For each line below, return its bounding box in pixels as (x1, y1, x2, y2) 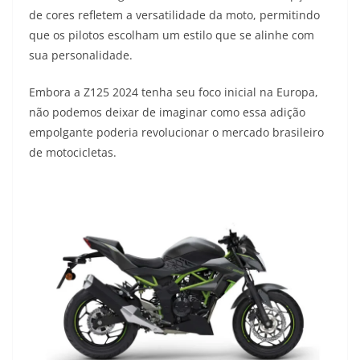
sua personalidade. (29, 47, 133, 63)
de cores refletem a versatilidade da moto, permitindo (29, 7, 320, 23)
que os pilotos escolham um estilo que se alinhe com (29, 27, 314, 43)
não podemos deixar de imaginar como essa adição (29, 104, 305, 121)
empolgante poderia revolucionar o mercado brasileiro (29, 125, 324, 141)
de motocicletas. (29, 145, 117, 161)
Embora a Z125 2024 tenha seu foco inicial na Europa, (29, 84, 318, 100)
